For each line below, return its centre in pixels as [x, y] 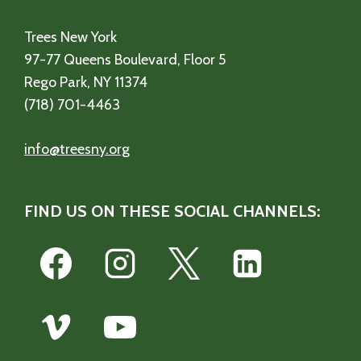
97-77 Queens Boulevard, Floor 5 [125, 60]
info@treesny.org [77, 149]
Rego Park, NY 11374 [86, 83]
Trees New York [71, 37]
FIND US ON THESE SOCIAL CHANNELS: [172, 212]
